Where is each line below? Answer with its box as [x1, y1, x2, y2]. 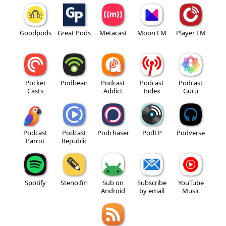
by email [139, 186, 164, 195]
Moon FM [137, 28, 166, 37]
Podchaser [97, 128, 129, 137]
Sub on [102, 178, 124, 187]
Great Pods [58, 28, 91, 37]
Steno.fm [61, 178, 88, 187]
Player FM [176, 28, 206, 37]
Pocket [25, 78, 46, 87]
